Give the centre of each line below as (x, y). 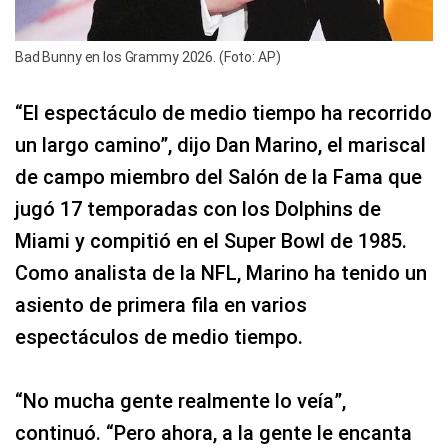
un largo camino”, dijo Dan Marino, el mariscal (220, 144)
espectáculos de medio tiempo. (159, 336)
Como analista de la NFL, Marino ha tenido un (221, 272)
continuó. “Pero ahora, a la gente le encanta (213, 432)
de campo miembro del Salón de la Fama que (218, 176)
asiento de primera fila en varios (161, 304)
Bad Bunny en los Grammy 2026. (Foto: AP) (148, 56)
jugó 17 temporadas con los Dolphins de (198, 208)
